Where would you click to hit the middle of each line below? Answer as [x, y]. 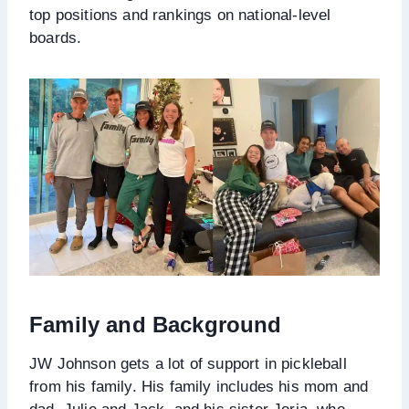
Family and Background [156, 324]
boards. [56, 37]
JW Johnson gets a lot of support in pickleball [188, 363]
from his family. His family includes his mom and [199, 386]
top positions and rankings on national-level [180, 15]
